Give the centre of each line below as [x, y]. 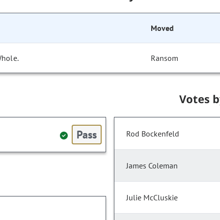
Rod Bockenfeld [153, 134]
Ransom [165, 58]
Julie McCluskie [152, 198]
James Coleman [152, 166]
